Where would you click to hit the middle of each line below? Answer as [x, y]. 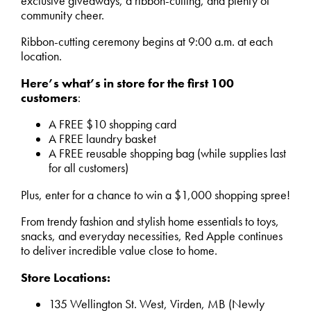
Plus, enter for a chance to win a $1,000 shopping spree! [155, 195]
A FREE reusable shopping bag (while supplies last [167, 154]
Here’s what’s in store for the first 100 [127, 83]
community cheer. [62, 15]
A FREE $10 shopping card [112, 125]
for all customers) [88, 168]
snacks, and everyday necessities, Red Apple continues [151, 236]
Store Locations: [65, 277]
